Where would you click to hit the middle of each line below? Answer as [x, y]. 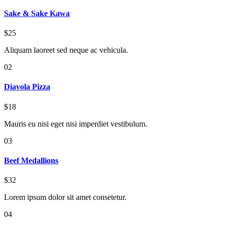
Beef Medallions [31, 161]
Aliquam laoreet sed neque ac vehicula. [66, 50]
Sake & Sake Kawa [37, 13]
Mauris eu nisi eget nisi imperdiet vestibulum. [76, 124]
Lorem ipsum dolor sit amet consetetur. [65, 197]
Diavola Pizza [27, 87]
